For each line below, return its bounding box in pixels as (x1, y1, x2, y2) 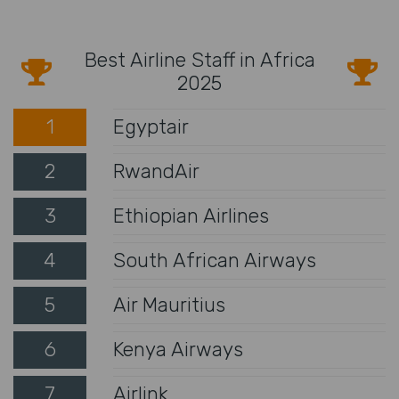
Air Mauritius (113, 292, 225, 317)
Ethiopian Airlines (113, 203, 269, 228)
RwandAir (113, 159, 199, 183)
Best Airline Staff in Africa (84, 47, 315, 72)
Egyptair (113, 114, 189, 139)
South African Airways (113, 248, 316, 273)
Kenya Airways (113, 337, 243, 362)
